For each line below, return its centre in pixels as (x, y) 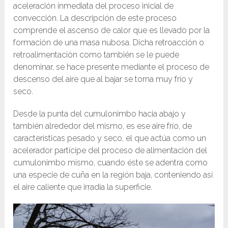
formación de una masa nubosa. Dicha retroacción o (109, 42)
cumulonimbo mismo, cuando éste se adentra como (111, 162)
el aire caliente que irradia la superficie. (83, 187)
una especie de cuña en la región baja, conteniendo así (113, 175)
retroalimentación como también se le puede (96, 54)
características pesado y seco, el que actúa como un (110, 138)
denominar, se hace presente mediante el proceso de (111, 67)
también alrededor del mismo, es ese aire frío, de (103, 126)
